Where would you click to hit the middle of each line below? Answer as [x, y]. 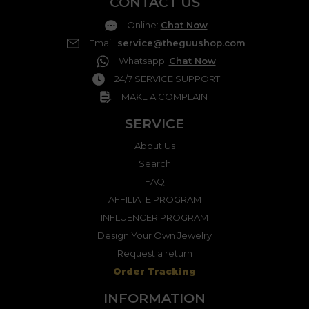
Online [141, 24]
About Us [154, 146]
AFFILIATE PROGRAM [154, 200]
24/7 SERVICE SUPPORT [167, 78]
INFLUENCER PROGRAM [154, 218]
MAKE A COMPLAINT [167, 96]
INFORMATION [154, 298]
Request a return [154, 253]
